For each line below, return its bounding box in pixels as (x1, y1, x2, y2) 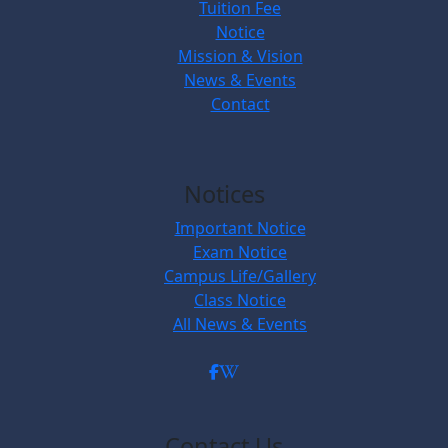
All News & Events (173, 312, 307, 335)
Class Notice (194, 288, 286, 311)
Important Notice (174, 216, 306, 239)
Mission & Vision (177, 44, 303, 67)
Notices (183, 177, 265, 210)
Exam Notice (193, 240, 287, 263)
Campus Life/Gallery (164, 264, 316, 287)
